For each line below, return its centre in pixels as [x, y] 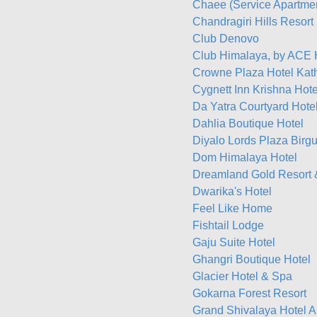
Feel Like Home [232, 208]
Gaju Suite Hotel [234, 242]
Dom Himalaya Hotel [245, 157]
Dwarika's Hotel [232, 191]
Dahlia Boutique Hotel [248, 123]
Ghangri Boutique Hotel [252, 259]
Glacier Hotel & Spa [242, 276]
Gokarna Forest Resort [249, 293]
